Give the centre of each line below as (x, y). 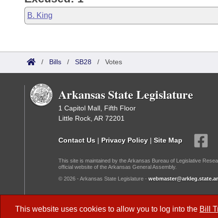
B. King (40, 15)
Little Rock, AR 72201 (91, 118)
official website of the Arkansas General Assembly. (118, 167)
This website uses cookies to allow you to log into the (107, 209)
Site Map (168, 140)
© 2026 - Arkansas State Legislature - (103, 179)
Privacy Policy (125, 140)
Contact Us (77, 140)
